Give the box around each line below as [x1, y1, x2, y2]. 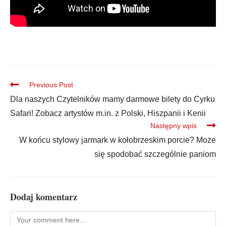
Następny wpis [150, 122, 197, 130]
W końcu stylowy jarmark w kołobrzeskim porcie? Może [19, 136, 216, 145]
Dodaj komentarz [10, 190, 77, 204]
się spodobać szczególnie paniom [94, 150, 216, 159]
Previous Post [29, 81, 73, 89]
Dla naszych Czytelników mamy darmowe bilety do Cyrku [10, 95, 215, 104]
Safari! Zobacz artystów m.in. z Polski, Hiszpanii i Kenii [10, 109, 206, 118]
